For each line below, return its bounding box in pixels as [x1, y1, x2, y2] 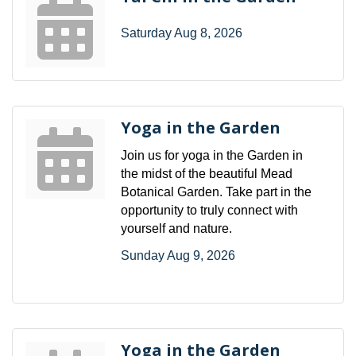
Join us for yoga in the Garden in [121, 148, 303, 162]
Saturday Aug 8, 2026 [121, 25, 242, 40]
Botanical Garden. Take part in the [121, 184, 311, 199]
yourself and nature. [121, 221, 232, 235]
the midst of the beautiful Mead [121, 166, 292, 180]
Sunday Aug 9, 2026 [121, 248, 235, 262]
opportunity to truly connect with [121, 203, 298, 217]
